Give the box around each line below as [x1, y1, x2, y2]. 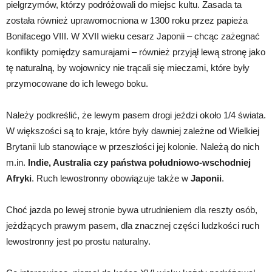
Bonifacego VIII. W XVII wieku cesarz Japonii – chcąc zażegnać [6, 30, 260, 41]
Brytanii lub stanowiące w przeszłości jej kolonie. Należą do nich [6, 141, 259, 152]
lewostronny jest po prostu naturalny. [6, 236, 151, 246]
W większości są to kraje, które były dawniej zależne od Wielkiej [6, 125, 259, 136]
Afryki [6, 172, 32, 183]
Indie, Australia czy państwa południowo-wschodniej [28, 157, 251, 168]
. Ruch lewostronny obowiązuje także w [32, 172, 191, 183]
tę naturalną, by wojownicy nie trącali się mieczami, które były [6, 62, 250, 73]
